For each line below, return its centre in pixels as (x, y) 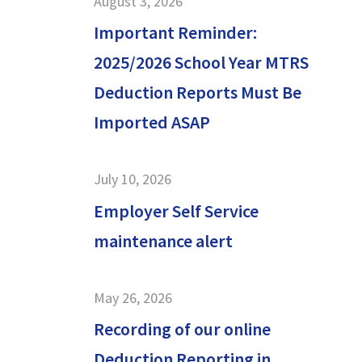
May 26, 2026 (133, 297)
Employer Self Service (176, 210)
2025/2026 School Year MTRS (201, 63)
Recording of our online (182, 329)
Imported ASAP (152, 122)
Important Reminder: (175, 33)
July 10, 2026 (132, 179)
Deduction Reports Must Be (197, 93)
